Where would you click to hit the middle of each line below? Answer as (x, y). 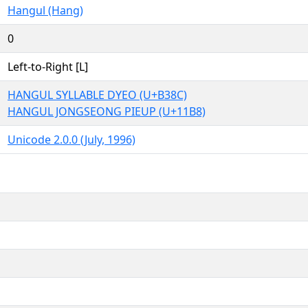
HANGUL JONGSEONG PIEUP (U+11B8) (107, 111)
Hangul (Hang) (45, 10)
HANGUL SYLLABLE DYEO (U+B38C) (97, 95)
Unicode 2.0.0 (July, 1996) (71, 139)
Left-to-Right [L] (48, 66)
